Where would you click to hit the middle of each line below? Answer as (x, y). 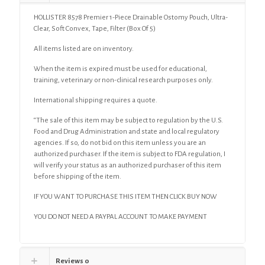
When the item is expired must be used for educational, (121, 69)
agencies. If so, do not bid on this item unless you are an (120, 143)
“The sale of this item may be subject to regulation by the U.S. (129, 120)
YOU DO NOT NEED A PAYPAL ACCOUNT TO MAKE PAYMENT (121, 216)
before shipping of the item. (78, 176)
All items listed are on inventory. (84, 49)
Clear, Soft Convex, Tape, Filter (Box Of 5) (95, 28)
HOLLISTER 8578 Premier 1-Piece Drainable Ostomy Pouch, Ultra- (131, 17)
